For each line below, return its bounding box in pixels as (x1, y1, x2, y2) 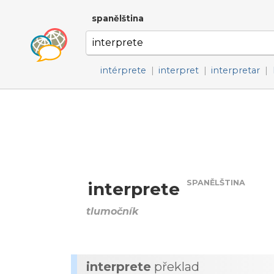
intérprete (100, 65, 146, 76)
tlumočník (86, 206, 138, 217)
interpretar (211, 65, 261, 76)
